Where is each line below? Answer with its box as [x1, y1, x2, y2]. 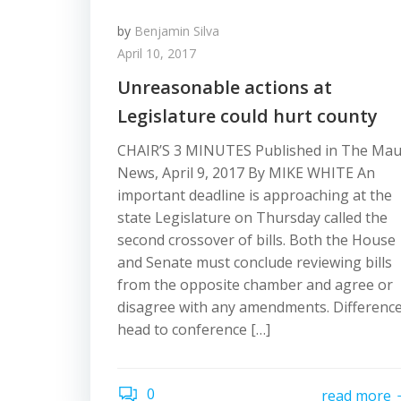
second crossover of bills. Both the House [117, 230, 396, 250]
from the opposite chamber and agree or [117, 275, 393, 294]
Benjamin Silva [134, 22, 219, 39]
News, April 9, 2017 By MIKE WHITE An [117, 163, 375, 183]
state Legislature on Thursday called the [117, 208, 388, 227]
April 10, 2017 [117, 45, 196, 62]
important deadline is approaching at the [117, 185, 392, 205]
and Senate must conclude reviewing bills [117, 252, 392, 272]
